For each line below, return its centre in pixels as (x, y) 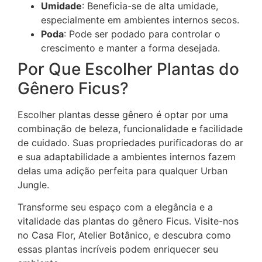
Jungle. (33, 185)
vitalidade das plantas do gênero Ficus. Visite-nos (128, 221)
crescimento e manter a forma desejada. (130, 48)
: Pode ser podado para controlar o (142, 34)
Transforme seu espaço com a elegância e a (115, 207)
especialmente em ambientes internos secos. (140, 20)
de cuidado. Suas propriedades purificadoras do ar (130, 142)
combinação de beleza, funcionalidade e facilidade (130, 128)
